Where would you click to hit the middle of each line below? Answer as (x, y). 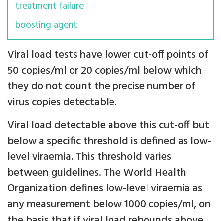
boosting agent (46, 25)
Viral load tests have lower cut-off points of (108, 55)
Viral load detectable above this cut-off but (108, 126)
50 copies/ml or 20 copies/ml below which (105, 71)
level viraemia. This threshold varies (89, 157)
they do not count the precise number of (101, 87)
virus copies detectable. (62, 103)
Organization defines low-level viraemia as (105, 189)
